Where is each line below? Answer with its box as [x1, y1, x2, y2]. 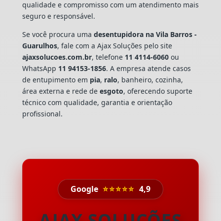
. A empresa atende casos [106, 63, 191, 73]
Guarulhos [22, 40, 57, 50]
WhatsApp [22, 63, 58, 73]
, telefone [91, 52, 125, 62]
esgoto [99, 86, 123, 96]
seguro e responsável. [22, 11, 95, 21]
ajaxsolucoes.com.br [22, 52, 92, 62]
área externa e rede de [22, 86, 100, 96]
